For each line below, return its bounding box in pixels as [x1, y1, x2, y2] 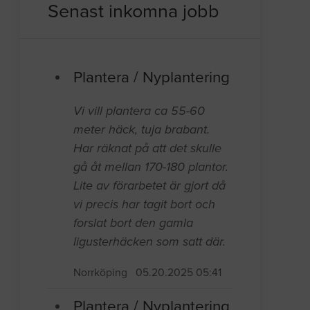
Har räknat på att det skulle [73, 140, 222, 156]
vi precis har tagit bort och [73, 197, 216, 212]
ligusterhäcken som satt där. [73, 234, 226, 250]
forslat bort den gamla [73, 215, 194, 231]
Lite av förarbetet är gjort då [73, 178, 226, 194]
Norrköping [73, 266, 128, 280]
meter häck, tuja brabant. [73, 122, 210, 138]
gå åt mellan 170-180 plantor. [73, 159, 229, 175]
